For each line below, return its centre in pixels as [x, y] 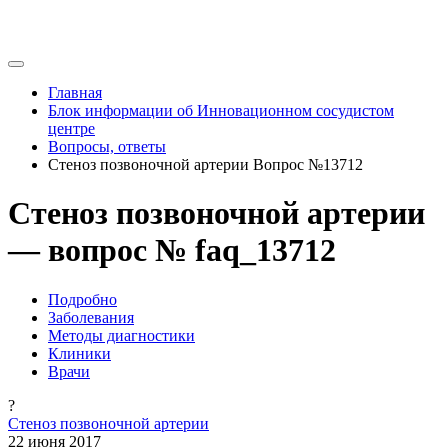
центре [71, 128]
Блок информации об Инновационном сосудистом [221, 110]
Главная [75, 92]
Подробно [82, 299]
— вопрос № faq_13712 [172, 250]
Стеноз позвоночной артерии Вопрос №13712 [205, 164]
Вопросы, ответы [107, 146]
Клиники [79, 353]
